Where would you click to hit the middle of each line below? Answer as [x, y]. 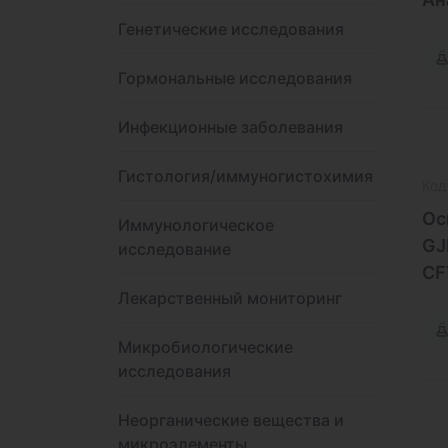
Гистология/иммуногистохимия [245, 176]
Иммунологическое [196, 225]
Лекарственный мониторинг [230, 298]
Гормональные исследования [235, 78]
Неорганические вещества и [231, 420]
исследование [174, 249]
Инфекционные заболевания [230, 127]
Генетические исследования [231, 29]
